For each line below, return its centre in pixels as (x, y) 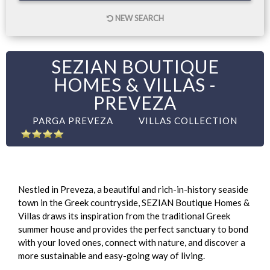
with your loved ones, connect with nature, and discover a (132, 242)
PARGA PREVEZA (73, 120)
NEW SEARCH (138, 18)
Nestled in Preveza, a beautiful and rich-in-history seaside (133, 189)
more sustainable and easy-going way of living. (111, 255)
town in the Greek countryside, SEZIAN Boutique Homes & (134, 202)
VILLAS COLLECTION (188, 120)
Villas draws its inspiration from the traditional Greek (124, 215)
